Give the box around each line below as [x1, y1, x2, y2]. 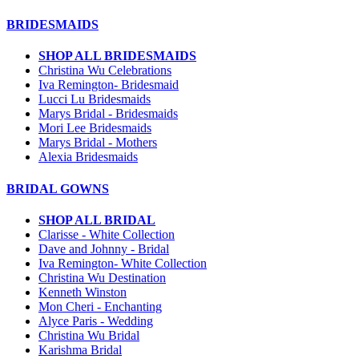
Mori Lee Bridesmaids [38, 121, 151, 135]
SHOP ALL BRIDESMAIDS [38, 49, 196, 63]
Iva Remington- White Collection [38, 256, 207, 270]
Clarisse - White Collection [38, 227, 175, 241]
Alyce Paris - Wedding [38, 313, 153, 328]
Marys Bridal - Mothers [38, 135, 157, 150]
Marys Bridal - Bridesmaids [38, 107, 178, 121]
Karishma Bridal [38, 342, 122, 357]
